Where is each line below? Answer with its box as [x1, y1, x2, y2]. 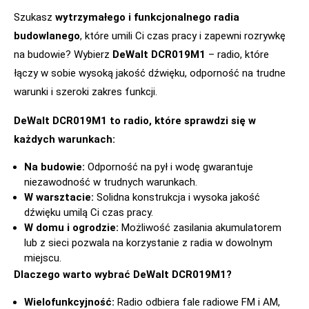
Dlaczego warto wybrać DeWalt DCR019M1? [14, 268, 232, 281]
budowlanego [14, 30, 80, 43]
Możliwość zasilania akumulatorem [119, 221, 281, 235]
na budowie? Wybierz [14, 48, 112, 61]
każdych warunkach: [14, 133, 115, 146]
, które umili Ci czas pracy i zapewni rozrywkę [80, 30, 286, 43]
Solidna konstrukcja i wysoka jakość [94, 191, 260, 204]
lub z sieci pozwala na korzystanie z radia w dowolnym [24, 237, 272, 250]
